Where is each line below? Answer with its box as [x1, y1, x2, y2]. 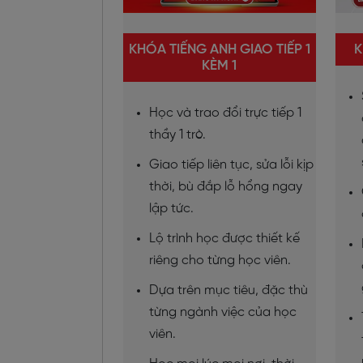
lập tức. [149, 201, 194, 216]
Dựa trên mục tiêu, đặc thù [149, 283, 308, 297]
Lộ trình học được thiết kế [149, 231, 300, 246]
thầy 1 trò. [149, 127, 206, 142]
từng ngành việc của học [149, 305, 297, 319]
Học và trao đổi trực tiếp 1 [149, 105, 301, 120]
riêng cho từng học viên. [149, 253, 291, 267]
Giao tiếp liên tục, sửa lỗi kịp [149, 157, 314, 172]
